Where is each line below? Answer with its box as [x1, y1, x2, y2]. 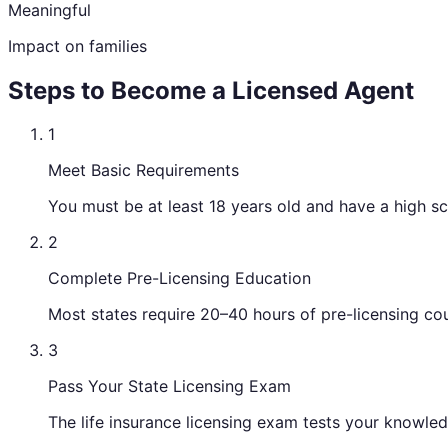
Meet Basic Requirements [48, 160, 239, 181]
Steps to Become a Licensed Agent [8, 75, 414, 105]
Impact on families [8, 35, 147, 56]
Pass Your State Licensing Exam [48, 376, 291, 397]
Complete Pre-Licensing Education [48, 268, 311, 289]
